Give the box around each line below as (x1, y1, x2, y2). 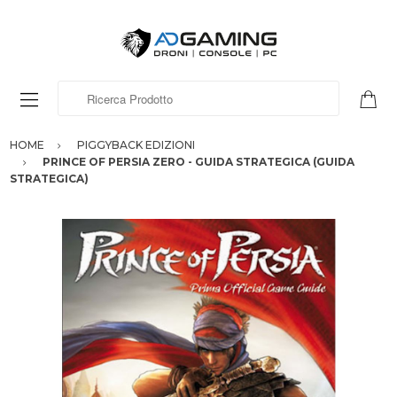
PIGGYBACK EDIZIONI (77, 137, 195, 152)
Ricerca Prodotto (58, 82, 162, 97)
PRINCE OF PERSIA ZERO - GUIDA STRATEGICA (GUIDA (43, 154, 354, 168)
